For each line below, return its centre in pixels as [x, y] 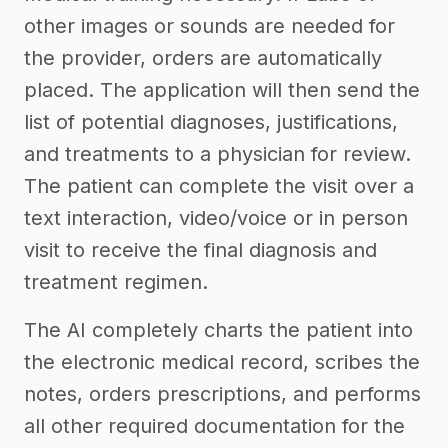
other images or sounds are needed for [209, 26]
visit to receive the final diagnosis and [200, 250]
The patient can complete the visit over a [219, 186]
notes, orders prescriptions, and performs [222, 394]
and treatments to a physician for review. [217, 154]
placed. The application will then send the [222, 90]
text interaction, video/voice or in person [216, 218]
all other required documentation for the [214, 426]
